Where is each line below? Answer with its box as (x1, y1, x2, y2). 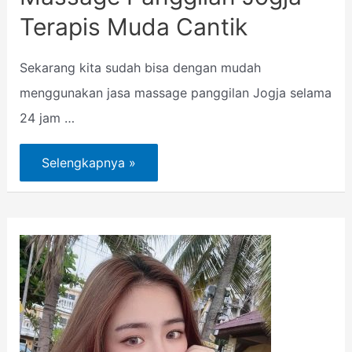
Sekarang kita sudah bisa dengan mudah (19, 59, 261, 75)
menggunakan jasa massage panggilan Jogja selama (19, 84, 332, 101)
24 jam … (19, 109, 75, 126)
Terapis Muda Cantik (19, 12, 247, 41)
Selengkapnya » (41, 155, 136, 171)
